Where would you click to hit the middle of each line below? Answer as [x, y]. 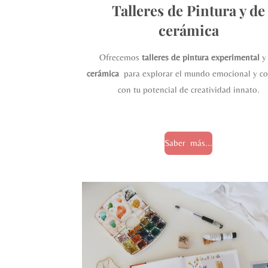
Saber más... [189, 143]
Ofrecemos [121, 57]
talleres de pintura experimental [201, 57]
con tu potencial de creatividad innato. [188, 89]
